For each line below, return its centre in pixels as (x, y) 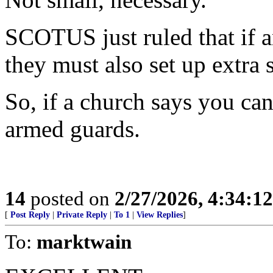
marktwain (84, 242)
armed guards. (73, 129)
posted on (70, 199)
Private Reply (82, 215)
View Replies (160, 215)
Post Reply (30, 215)
